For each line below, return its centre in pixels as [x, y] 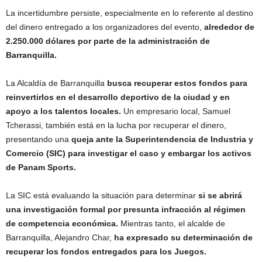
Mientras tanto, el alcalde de [172, 224]
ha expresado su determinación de [182, 238]
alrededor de [229, 27]
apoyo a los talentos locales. [63, 111]
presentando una [39, 139]
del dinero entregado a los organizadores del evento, [105, 27]
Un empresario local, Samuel [176, 111]
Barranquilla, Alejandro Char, [59, 238]
